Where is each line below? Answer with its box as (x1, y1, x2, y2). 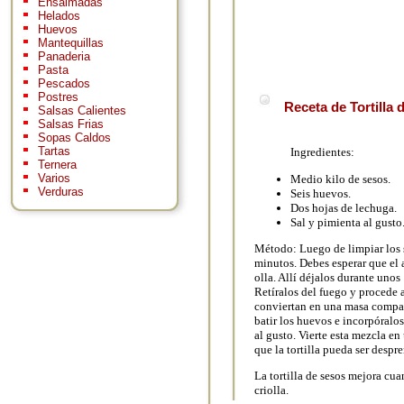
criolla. (254, 383, 289, 398)
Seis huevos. (290, 186, 351, 200)
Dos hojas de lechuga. (290, 200, 397, 215)
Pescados (38, 77, 90, 91)
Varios (38, 171, 70, 186)
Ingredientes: (290, 145, 354, 160)
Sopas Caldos (38, 131, 111, 145)
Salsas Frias (38, 117, 104, 132)
